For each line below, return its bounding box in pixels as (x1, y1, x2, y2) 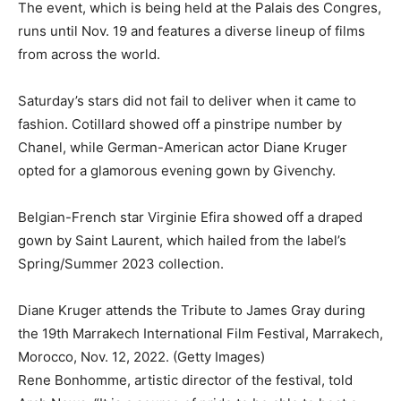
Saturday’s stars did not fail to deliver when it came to (18, 91, 356, 109)
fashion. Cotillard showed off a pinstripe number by (18, 115, 342, 132)
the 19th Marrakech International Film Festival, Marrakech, (18, 324, 383, 342)
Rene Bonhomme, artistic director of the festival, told (18, 371, 353, 388)
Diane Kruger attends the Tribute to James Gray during (18, 301, 365, 319)
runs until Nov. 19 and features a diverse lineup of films (18, 21, 365, 39)
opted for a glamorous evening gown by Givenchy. (18, 161, 336, 179)
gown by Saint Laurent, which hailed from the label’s (18, 231, 346, 249)
